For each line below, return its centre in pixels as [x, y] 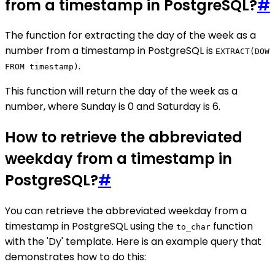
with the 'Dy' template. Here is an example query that [133, 242]
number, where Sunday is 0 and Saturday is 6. [113, 107]
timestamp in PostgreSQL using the [91, 227]
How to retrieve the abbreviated [124, 137]
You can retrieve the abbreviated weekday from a [126, 211]
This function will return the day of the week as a [121, 91]
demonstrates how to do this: [76, 257]
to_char [193, 227]
